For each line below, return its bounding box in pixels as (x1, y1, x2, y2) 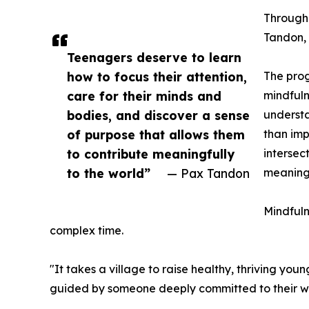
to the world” (67, 166, 150, 181)
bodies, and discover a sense (67, 108, 250, 123)
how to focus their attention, (67, 69, 247, 85)
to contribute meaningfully (67, 146, 235, 162)
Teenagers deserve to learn (67, 50, 241, 66)
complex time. (50, 223, 123, 238)
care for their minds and (67, 88, 221, 104)
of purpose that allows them (67, 127, 245, 143)
